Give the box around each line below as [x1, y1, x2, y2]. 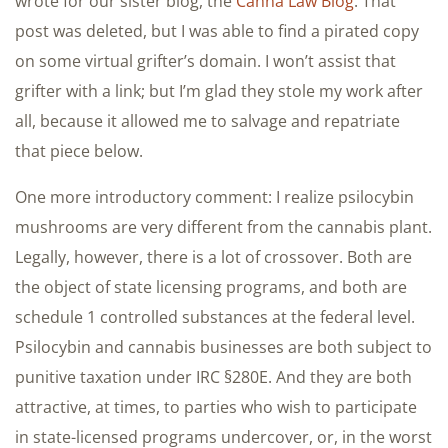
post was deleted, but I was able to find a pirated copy [15, 19, 419, 42]
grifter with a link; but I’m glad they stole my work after [15, 79, 423, 102]
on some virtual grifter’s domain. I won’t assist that [15, 49, 396, 72]
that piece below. [15, 139, 143, 162]
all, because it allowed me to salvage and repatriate [15, 109, 400, 132]
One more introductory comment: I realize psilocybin [15, 185, 414, 208]
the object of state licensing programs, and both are [15, 275, 407, 298]
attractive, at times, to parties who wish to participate [15, 395, 417, 418]
